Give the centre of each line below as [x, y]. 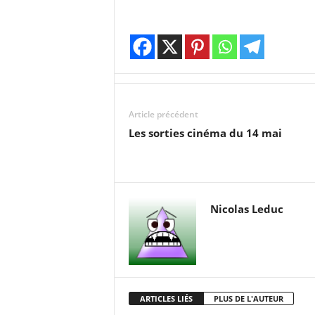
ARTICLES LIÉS [166, 298]
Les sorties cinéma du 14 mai [205, 133]
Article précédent [163, 114]
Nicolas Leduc [246, 209]
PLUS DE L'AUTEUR [248, 298]
